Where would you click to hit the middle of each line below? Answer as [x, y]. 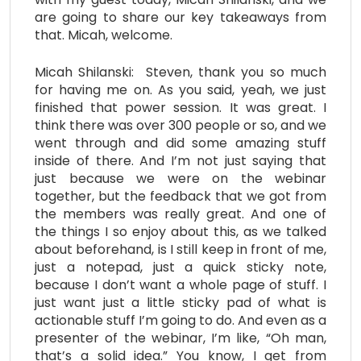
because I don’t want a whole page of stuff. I [180, 284]
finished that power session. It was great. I [180, 107]
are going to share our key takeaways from [180, 17]
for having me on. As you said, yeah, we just [180, 89]
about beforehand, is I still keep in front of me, [180, 249]
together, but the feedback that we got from [180, 196]
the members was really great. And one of [180, 214]
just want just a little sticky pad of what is [180, 302]
